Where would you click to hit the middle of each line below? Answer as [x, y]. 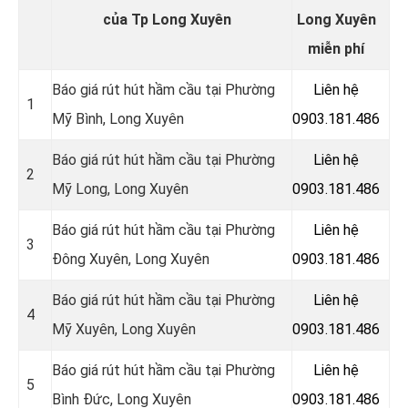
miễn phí [336, 48]
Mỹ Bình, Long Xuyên [118, 118]
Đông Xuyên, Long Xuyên [131, 259]
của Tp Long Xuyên [167, 19]
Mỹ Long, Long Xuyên [120, 189]
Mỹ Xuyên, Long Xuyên [124, 329]
